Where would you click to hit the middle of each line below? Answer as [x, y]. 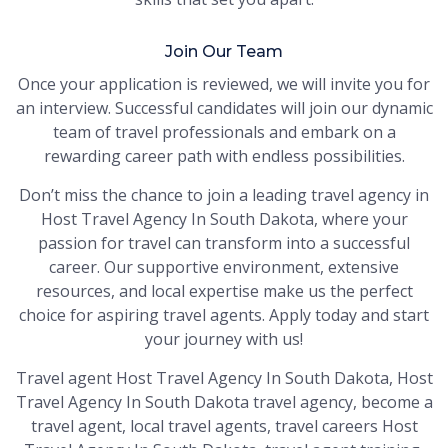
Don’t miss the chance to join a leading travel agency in [224, 195]
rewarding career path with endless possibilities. [224, 156]
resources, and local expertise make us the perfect [224, 291]
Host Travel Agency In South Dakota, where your [224, 219]
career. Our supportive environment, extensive [224, 267]
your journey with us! [224, 339]
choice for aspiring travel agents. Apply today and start [224, 315]
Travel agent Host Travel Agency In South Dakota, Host [224, 378]
